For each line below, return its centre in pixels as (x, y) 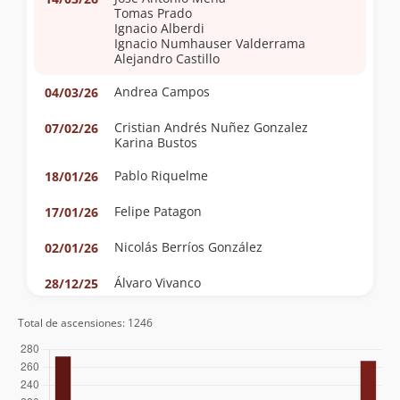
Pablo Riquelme (161, 176)
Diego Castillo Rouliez (179, 319)
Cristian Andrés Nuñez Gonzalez (211, 128)
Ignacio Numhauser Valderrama (210, 44)
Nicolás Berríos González (188, 247)
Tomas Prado (153, 13)
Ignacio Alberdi (159, 29)
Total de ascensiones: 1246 (85, 323)
